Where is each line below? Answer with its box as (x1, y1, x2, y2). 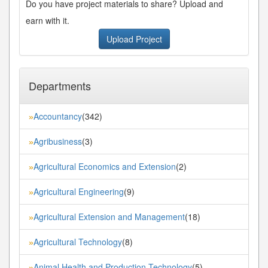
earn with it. (26, 14, 69, 26)
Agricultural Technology (33, 235, 122, 248)
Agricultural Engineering (33, 185, 124, 197)
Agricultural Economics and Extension (33, 160, 176, 172)
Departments (29, 77, 91, 93)
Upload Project (106, 32, 162, 45)
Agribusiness (33, 135, 82, 147)
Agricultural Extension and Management (33, 210, 185, 223)
